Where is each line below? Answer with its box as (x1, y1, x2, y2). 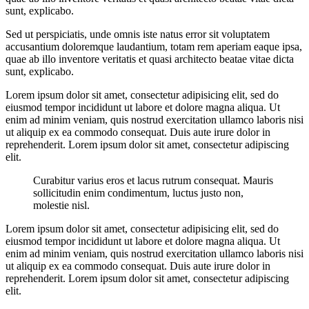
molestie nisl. (33, 199, 90, 212)
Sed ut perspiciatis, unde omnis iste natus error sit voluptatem (6, 28, 270, 41)
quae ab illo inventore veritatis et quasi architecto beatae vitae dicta (6, 53, 294, 66)
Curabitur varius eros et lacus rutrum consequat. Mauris (33, 175, 273, 187)
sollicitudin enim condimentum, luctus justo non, (33, 187, 243, 199)
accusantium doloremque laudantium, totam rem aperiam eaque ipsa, (6, 41, 302, 53)
